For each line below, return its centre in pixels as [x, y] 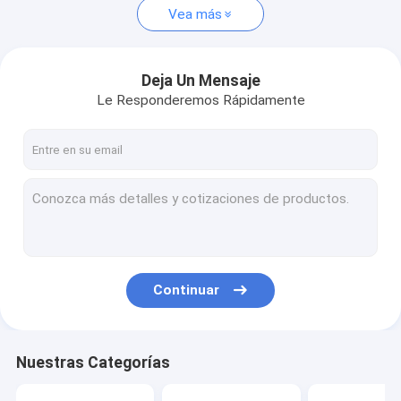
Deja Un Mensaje [200, 80]
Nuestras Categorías [93, 363]
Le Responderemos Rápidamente [200, 100]
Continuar [187, 290]
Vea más [195, 14]
